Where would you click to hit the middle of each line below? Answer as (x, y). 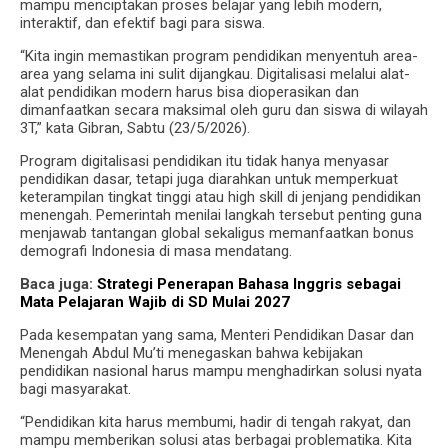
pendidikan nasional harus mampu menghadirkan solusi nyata (221, 370)
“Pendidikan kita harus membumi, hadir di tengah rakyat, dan (215, 421)
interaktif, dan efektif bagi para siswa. (142, 22)
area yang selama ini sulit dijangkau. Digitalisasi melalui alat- (215, 73)
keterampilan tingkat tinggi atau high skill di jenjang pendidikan (220, 196)
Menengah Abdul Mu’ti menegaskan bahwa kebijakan (191, 352)
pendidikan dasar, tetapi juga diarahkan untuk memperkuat (209, 178)
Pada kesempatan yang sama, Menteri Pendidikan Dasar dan (217, 334)
